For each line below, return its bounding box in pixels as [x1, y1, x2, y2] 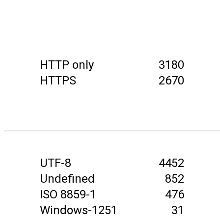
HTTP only [39, 58, 94, 72]
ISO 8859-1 [39, 188, 96, 201]
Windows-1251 [39, 203, 117, 217]
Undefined [39, 172, 95, 186]
